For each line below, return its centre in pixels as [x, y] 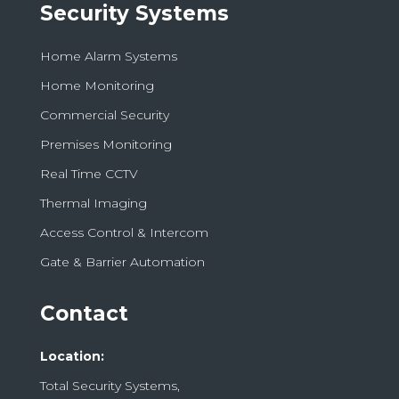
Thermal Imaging [93, 204]
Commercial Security [104, 115]
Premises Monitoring [106, 145]
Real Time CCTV [89, 174]
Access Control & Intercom [124, 233]
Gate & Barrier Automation [122, 262]
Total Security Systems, [110, 386]
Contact [84, 314]
